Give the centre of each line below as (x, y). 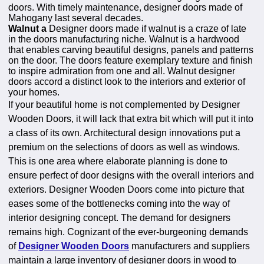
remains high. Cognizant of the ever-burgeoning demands (128, 232)
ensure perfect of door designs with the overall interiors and (131, 175)
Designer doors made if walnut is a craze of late (148, 28)
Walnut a (29, 28)
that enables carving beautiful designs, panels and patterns (131, 49)
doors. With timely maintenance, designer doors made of (125, 7)
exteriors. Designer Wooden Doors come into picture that (126, 189)
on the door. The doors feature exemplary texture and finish (131, 60)
